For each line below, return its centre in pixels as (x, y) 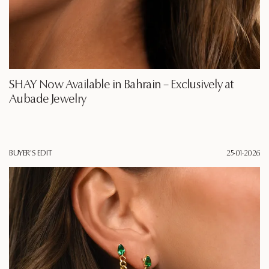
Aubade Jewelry (48, 100)
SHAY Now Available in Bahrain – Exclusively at (121, 86)
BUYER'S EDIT (31, 154)
